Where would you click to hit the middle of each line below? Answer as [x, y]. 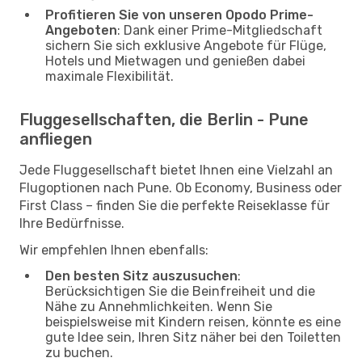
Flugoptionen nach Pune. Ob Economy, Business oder [181, 187]
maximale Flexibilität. [109, 76]
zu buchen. [79, 352]
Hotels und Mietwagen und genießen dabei [175, 61]
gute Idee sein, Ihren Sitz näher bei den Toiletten [193, 337]
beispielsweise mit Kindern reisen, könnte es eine [193, 322]
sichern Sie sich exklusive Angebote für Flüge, [186, 45]
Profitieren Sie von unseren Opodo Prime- [179, 15]
